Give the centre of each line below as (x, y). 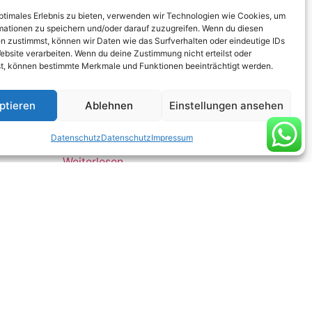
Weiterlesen (93, 162)
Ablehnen (109, 105)
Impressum (172, 138)
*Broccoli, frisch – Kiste (125, 130)
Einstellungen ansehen (226, 105)
